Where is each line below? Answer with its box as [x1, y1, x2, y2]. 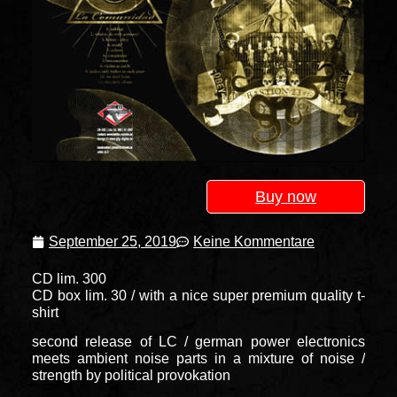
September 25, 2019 [49, 233, 176, 249]
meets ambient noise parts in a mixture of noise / [32, 351, 365, 367]
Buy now [255, 187, 316, 206]
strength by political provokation [32, 368, 230, 384]
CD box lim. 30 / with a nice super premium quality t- [32, 287, 365, 303]
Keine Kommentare [193, 233, 315, 249]
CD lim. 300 [32, 270, 106, 286]
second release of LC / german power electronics [32, 334, 365, 350]
